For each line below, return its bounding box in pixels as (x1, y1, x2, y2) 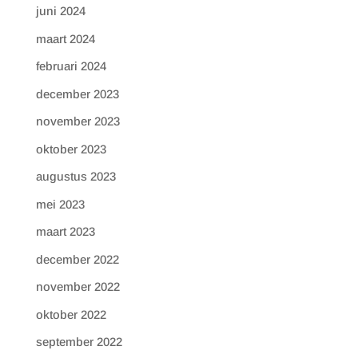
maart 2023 (35, 225, 95, 238)
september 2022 (35, 335, 122, 348)
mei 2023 (35, 197, 85, 211)
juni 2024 (35, 4, 86, 18)
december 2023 (35, 86, 119, 101)
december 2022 (35, 252, 119, 266)
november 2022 (35, 280, 120, 293)
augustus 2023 (35, 169, 116, 183)
